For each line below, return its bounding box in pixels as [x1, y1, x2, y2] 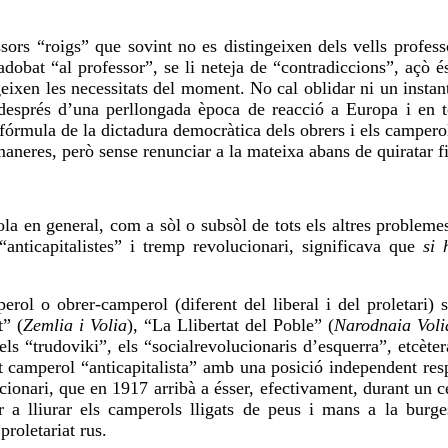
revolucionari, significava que [185, 236, 423, 257]
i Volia [73, 315, 128, 336]
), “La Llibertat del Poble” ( [127, 315, 334, 336]
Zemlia [23, 315, 74, 336]
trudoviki [33, 336, 100, 357]
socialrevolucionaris [152, 336, 298, 357]
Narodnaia [333, 315, 411, 336]
